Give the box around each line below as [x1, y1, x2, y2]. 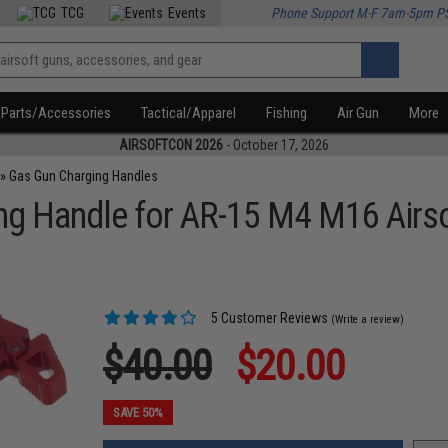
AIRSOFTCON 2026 [119, 137, 223, 153]
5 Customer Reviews [208, 310, 329, 326]
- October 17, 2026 [223, 137, 329, 153]
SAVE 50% [113, 405, 164, 420]
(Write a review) [331, 313, 405, 326]
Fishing [266, 104, 308, 122]
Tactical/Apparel [141, 104, 237, 122]
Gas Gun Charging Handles [9, 168, 159, 184]
